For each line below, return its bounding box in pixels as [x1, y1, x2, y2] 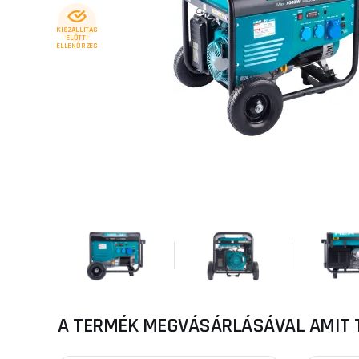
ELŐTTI [66, 33, 88, 42]
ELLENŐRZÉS [56, 41, 98, 50]
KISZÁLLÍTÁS [56, 25, 98, 34]
